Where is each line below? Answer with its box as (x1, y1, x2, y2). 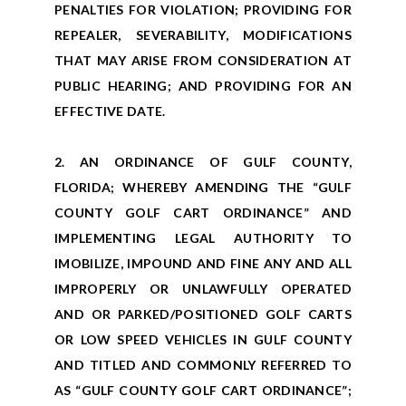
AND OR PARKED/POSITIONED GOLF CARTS (54, 306, 352, 323)
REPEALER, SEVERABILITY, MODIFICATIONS (54, 27, 352, 43)
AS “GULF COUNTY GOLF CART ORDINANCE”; (54, 382, 352, 399)
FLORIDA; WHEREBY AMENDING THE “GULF (54, 179, 352, 196)
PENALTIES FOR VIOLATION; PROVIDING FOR (54, 2, 352, 18)
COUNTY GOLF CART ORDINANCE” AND (54, 205, 352, 221)
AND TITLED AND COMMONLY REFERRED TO (54, 357, 352, 373)
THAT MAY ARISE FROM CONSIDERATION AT (54, 53, 352, 69)
